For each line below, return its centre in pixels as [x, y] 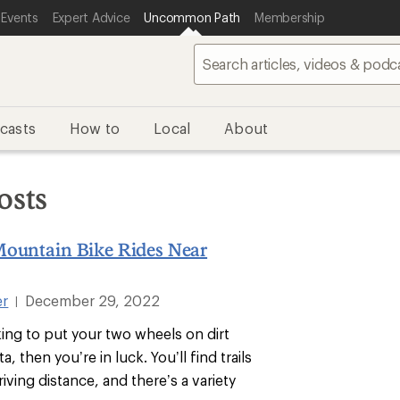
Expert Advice [91, 17]
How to [95, 128]
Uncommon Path [192, 17]
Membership [290, 17]
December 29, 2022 [93, 300]
